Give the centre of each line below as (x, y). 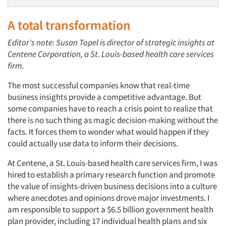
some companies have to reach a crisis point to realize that (110, 108)
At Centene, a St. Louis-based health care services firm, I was (112, 163)
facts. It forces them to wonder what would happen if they (108, 132)
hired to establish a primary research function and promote (111, 175)
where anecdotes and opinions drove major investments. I (108, 198)
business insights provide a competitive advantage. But (104, 97)
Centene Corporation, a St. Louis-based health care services (111, 54)
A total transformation (69, 25)
